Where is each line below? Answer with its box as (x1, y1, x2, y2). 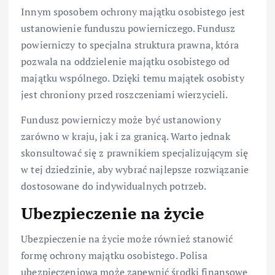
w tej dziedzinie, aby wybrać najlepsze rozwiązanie (21, 162, 249, 176)
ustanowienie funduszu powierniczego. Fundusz (21, 21, 236, 35)
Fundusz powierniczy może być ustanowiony (21, 112, 221, 126)
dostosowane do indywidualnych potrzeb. (21, 179, 207, 193)
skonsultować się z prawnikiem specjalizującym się (21, 145, 248, 160)
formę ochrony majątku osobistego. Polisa (21, 249, 207, 263)
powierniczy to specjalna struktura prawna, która (21, 37, 239, 52)
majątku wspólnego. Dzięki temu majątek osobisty (21, 71, 244, 85)
